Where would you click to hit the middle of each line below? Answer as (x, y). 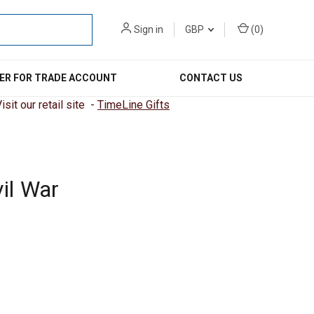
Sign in (149, 29)
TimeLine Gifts (134, 105)
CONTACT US (211, 78)
